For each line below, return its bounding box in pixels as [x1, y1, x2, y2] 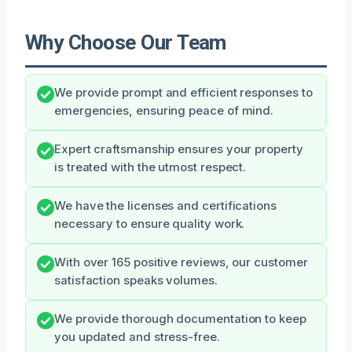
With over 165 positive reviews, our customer [54, 255, 308, 269]
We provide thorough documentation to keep [54, 311, 306, 326]
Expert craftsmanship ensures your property [54, 141, 303, 156]
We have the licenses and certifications [54, 198, 277, 213]
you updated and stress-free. [54, 329, 220, 344]
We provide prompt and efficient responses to [54, 85, 313, 100]
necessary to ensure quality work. [54, 216, 245, 231]
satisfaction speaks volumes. [54, 273, 218, 288]
